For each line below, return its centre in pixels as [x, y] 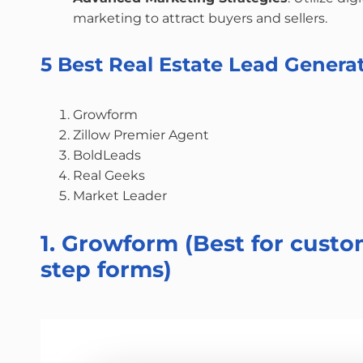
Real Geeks [111, 175]
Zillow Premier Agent [143, 135]
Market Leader [122, 196]
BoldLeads [109, 155]
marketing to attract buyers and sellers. [200, 18]
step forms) [106, 269]
